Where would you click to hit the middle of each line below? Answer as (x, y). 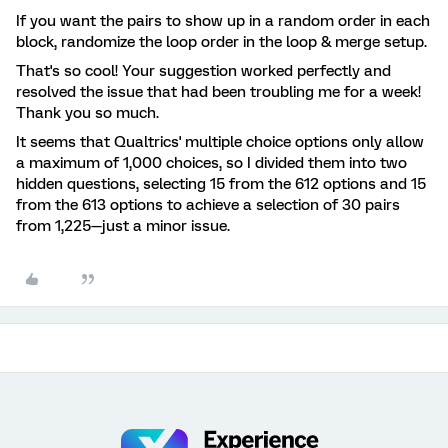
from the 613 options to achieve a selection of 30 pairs (208, 205)
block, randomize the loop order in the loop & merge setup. (223, 42)
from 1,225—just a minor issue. (123, 226)
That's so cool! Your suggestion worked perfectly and (203, 71)
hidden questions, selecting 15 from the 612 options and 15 (221, 184)
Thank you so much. (87, 113)
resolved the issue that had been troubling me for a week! (218, 92)
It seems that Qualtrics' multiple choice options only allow (220, 142)
